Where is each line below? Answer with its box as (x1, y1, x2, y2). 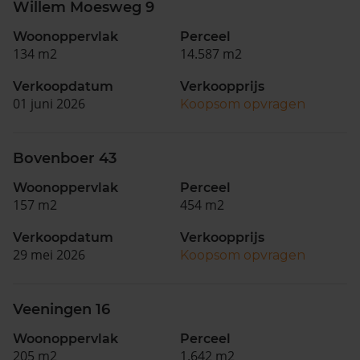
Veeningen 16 (13, 301, 110, 318)
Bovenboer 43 (13, 149, 117, 167)
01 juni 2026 (13, 95, 85, 112)
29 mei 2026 (13, 246, 85, 264)
